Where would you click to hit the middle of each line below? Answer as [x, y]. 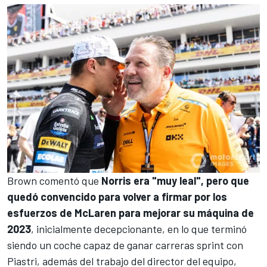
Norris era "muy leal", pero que [175, 180]
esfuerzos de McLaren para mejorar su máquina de [131, 212]
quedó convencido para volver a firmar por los [117, 196]
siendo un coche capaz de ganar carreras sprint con [125, 245]
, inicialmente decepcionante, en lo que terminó [139, 229]
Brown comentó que [54, 180]
